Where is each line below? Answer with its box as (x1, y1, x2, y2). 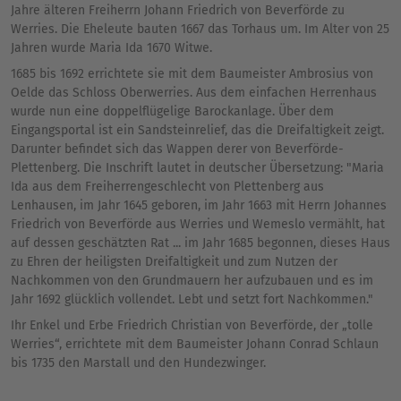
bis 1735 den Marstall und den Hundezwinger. (11, 355, 266, 371)
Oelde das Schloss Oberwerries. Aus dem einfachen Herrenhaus (11, 85, 377, 101)
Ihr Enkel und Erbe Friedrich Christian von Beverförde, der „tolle (11, 318, 373, 334)
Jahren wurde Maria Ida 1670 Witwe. (11, 40, 212, 56)
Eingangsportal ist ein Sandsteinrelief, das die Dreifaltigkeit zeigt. (11, 123, 384, 139)
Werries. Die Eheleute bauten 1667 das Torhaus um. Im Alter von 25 (11, 21, 389, 38)
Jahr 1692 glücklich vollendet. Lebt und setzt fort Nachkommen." (11, 292, 373, 308)
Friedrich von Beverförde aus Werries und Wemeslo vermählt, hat (11, 217, 385, 233)
